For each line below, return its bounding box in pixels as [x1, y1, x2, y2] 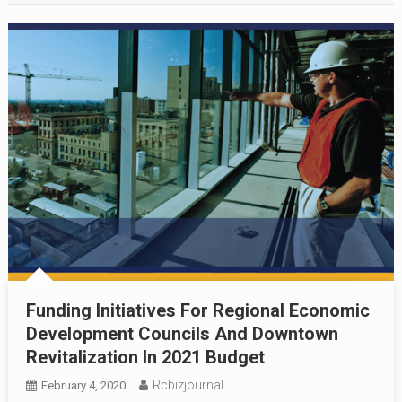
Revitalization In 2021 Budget [25, 345, 265, 368]
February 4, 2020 [40, 378, 126, 392]
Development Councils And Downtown [25, 322, 338, 345]
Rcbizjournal [152, 377, 223, 392]
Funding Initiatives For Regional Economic [25, 299, 370, 321]
